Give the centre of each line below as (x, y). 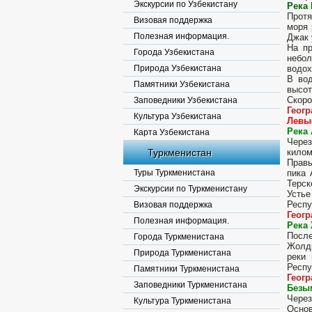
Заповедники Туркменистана (190, 285)
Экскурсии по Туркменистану (190, 189)
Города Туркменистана (179, 237)
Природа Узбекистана (178, 68)
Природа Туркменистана (182, 253)
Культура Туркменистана (182, 301)
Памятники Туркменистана (187, 269)
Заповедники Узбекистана (186, 100)
